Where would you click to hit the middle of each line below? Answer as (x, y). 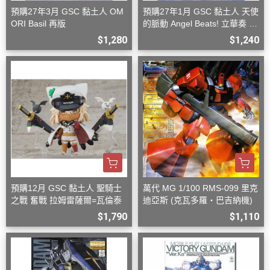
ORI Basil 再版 (38, 24)
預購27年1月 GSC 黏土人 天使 (201, 12)
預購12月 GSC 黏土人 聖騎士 (66, 188)
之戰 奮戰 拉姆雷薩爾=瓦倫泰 (66, 200)
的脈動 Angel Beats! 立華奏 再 (200, 24)
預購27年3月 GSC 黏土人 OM (67, 12)
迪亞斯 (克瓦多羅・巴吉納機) (198, 200)
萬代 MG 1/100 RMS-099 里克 (200, 188)
